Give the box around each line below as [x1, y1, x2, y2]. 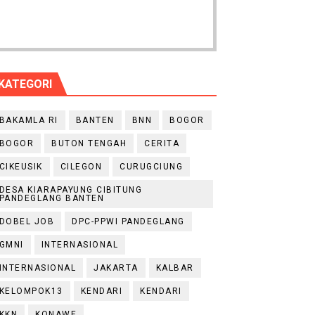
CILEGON [60, 162, 103, 172]
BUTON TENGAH [51, 139, 127, 148]
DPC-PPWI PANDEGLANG [72, 217, 185, 226]
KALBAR [155, 263, 194, 273]
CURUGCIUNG [120, 162, 184, 172]
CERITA [144, 139, 180, 148]
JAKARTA [94, 263, 139, 273]
